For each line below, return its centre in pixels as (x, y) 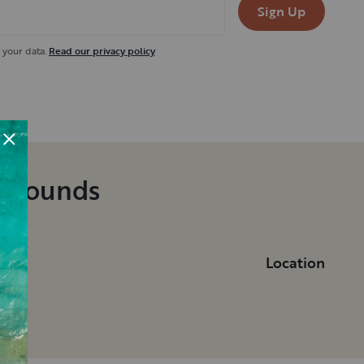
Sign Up (282, 12)
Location (295, 263)
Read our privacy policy (102, 51)
